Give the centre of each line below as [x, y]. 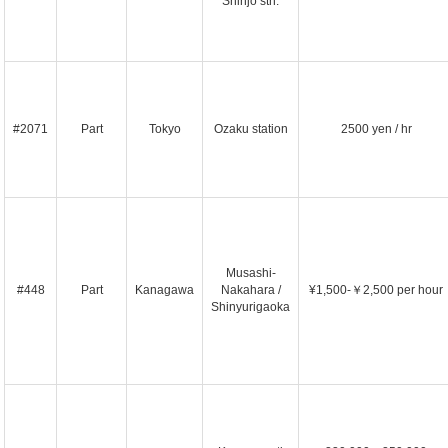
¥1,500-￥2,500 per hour [376, 290]
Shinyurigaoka [250, 307]
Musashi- [250, 273]
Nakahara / [250, 290]
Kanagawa [164, 290]
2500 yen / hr [376, 129]
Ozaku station [250, 129]
